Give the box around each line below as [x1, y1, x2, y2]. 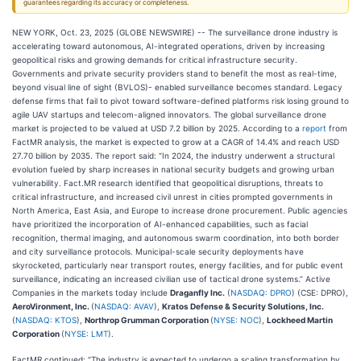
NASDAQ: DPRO [230, 288, 292, 297]
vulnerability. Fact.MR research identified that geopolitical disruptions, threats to [12, 178, 323, 188]
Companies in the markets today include [12, 288, 170, 297]
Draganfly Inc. [170, 288, 225, 297]
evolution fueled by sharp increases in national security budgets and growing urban [12, 164, 334, 174]
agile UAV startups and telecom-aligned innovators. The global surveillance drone [12, 110, 326, 119]
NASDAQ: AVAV [94, 301, 154, 311]
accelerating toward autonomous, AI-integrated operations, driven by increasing [12, 41, 325, 51]
